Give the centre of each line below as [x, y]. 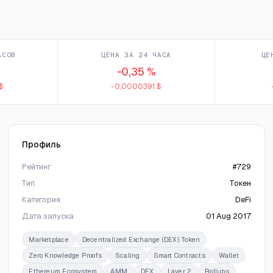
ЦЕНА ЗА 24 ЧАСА [136, 55]
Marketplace [49, 239]
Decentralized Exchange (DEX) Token [141, 239]
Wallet [229, 255]
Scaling [127, 255]
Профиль [41, 144]
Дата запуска [48, 216]
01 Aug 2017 [228, 216]
